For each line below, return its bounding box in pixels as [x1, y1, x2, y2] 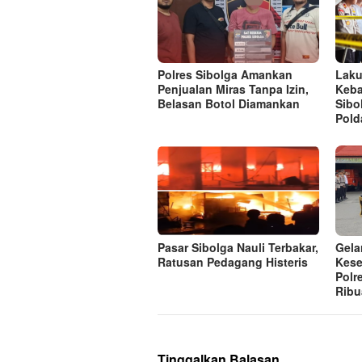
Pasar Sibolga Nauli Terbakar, [158, 239, 318, 256]
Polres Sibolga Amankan [158, 66, 293, 83]
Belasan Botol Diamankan [158, 95, 300, 112]
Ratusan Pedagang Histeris [158, 254, 308, 271]
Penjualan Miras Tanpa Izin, [158, 81, 309, 98]
